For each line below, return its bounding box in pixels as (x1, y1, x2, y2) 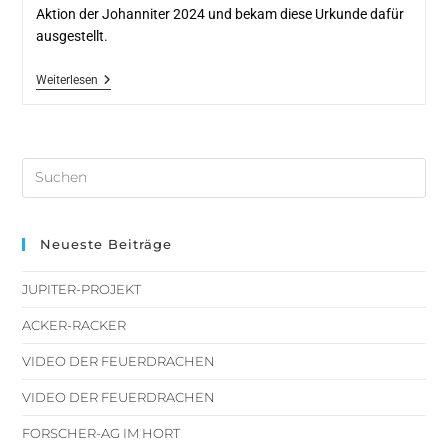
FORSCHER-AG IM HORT (22, 424, 181, 441)
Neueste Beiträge (40, 235, 173, 252)
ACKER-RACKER (22, 316, 127, 333)
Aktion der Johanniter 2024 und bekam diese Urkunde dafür (35, 5, 404, 22)
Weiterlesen (35, 72, 98, 87)
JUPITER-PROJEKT (22, 280, 142, 297)
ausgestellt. (35, 27, 108, 44)
